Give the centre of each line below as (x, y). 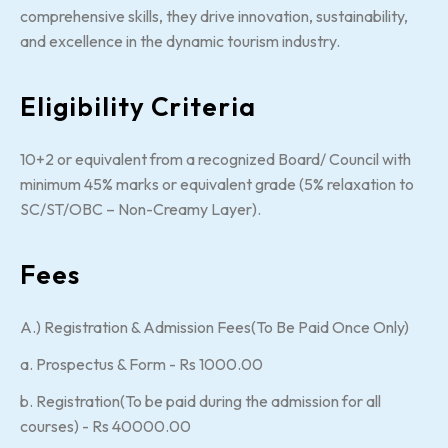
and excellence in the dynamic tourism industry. (180, 40)
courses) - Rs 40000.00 (105, 425)
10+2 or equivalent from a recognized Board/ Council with (215, 158)
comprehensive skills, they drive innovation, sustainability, (214, 15)
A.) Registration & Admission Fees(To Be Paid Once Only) (214, 326)
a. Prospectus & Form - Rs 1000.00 (141, 363)
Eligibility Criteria (138, 106)
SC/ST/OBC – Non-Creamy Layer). (140, 208)
